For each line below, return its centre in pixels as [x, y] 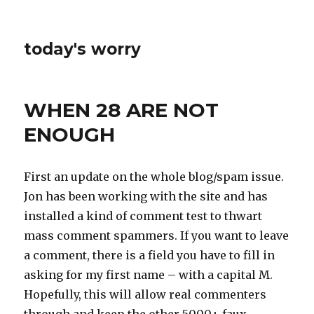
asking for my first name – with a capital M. [149, 275]
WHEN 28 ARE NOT [122, 110]
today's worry [83, 49]
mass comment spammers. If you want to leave [157, 235]
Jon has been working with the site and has [146, 196]
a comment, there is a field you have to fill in [150, 255]
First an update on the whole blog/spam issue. [154, 177]
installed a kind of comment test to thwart [143, 216]
